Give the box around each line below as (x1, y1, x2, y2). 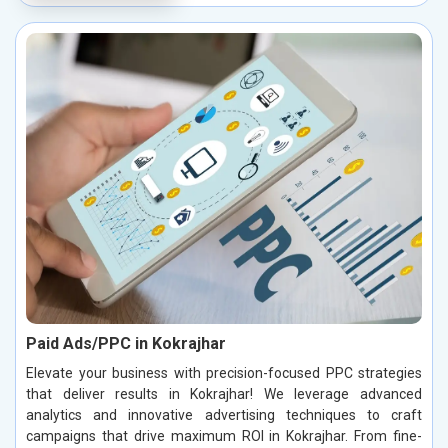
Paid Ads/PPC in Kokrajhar (26, 334, 226, 354)
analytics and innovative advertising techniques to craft (26, 407, 422, 424)
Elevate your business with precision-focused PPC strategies (26, 365, 422, 382)
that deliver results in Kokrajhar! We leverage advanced (26, 386, 422, 403)
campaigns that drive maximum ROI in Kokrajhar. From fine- (26, 428, 422, 445)
